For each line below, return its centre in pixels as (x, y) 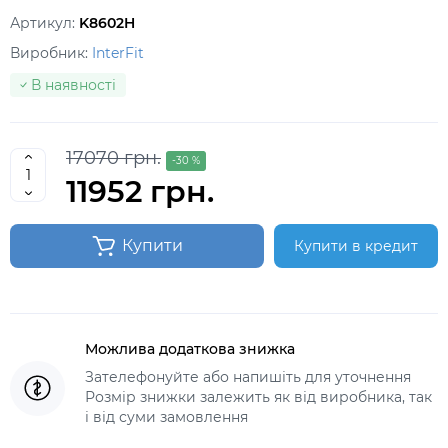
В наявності (73, 85)
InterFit (118, 53)
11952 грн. (140, 191)
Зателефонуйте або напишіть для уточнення (248, 377)
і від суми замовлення (166, 417)
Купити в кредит (356, 246)
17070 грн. (113, 158)
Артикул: (44, 23)
